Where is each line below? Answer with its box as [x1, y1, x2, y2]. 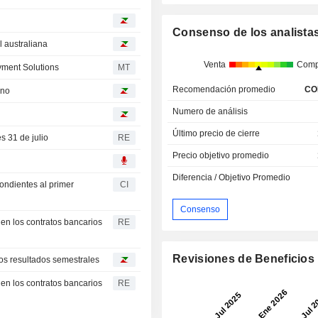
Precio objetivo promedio [172, 150, 270, 161]
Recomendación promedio [172, 84, 276, 95]
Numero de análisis [172, 106, 248, 117]
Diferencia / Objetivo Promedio [172, 172, 291, 183]
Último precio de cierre [172, 128, 261, 139]
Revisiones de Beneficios [172, 253, 315, 265]
